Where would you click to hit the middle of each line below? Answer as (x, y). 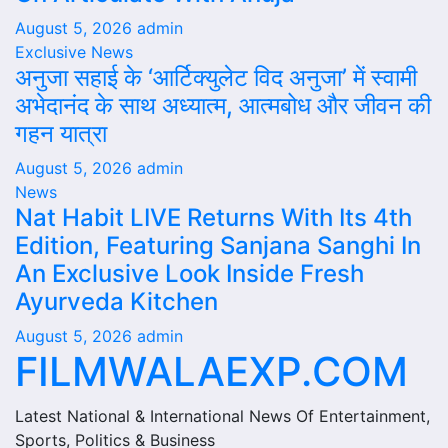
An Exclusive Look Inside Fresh (189, 273)
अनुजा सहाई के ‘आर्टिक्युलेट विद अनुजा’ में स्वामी (216, 77)
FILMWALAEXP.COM (211, 371)
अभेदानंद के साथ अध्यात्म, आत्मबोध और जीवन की (223, 105)
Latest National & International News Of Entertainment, (222, 416)
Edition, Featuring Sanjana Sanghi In (218, 245)
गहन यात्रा (61, 133)
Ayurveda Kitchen (116, 301)
